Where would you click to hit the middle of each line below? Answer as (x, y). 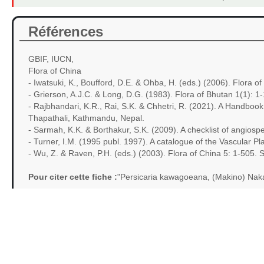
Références (65, 32)
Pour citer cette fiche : (72, 177)
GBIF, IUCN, (51, 59)
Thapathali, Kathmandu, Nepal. (86, 118)
